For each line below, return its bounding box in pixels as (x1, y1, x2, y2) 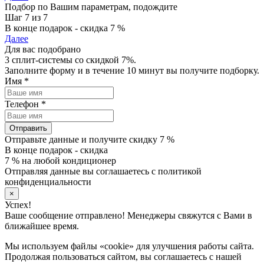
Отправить (9, 123, 47, 133)
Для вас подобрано (5, 44, 81, 54)
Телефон (5, 98, 41, 109)
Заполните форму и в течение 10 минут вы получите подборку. (5, 65, 259, 75)
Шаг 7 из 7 (5, 12, 48, 22)
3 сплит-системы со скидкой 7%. (5, 54, 136, 65)
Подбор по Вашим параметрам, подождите (5, 1, 177, 12)
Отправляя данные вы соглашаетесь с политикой (5, 166, 202, 176)
